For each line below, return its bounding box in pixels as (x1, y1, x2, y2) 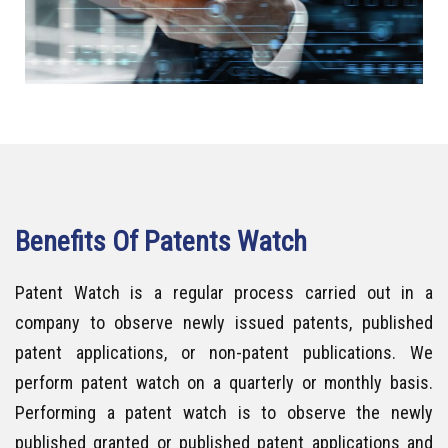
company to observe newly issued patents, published (15, 311, 433, 333)
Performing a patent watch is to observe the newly (15, 401, 433, 423)
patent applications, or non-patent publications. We (15, 341, 433, 363)
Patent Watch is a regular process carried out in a (15, 281, 433, 303)
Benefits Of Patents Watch (15, 224, 307, 258)
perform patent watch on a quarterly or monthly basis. (15, 371, 433, 393)
